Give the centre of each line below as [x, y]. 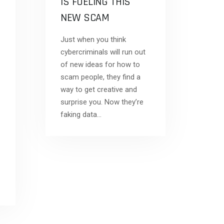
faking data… [81, 114]
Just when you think [93, 39]
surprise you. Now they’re [102, 102]
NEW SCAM [85, 18]
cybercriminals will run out [103, 52]
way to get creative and [99, 89]
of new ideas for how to [100, 64]
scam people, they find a [100, 77]
